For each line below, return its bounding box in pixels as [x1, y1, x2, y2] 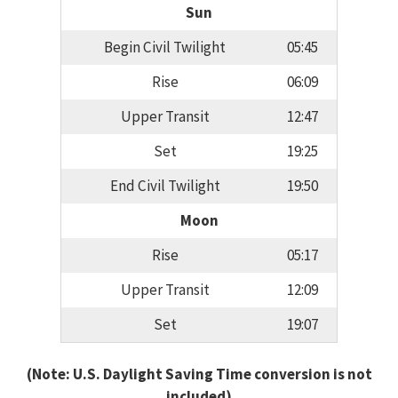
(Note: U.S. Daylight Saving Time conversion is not [26, 363, 372, 384]
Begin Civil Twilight [104, 37, 226, 58]
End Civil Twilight [109, 176, 220, 196]
